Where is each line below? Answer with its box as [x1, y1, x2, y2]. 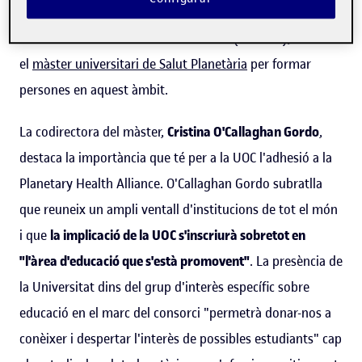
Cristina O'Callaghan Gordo [167, 122, 319, 141]
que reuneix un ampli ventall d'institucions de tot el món [19, 200, 338, 218]
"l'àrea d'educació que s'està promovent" [19, 251, 250, 270]
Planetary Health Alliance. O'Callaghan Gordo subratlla [19, 174, 322, 192]
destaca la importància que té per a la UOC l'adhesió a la [19, 148, 332, 166]
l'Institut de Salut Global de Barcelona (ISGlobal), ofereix [19, 28, 333, 47]
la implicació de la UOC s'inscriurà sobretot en [50, 225, 305, 244]
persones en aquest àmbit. [19, 80, 168, 99]
